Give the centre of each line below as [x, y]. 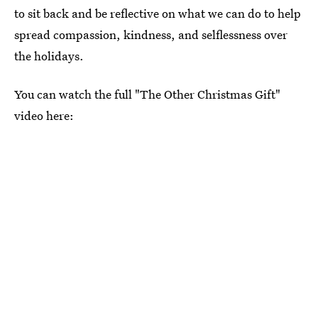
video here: [44, 116]
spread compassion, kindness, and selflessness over [151, 35]
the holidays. [49, 56]
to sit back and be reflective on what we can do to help [158, 13]
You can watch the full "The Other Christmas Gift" [147, 94]
